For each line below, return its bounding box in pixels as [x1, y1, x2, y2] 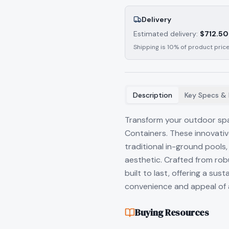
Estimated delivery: [133, 29, 198, 38]
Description [133, 90, 172, 100]
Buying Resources [135, 206, 210, 219]
